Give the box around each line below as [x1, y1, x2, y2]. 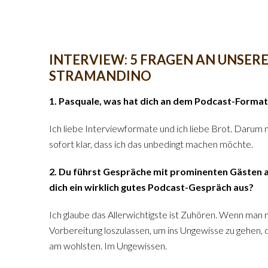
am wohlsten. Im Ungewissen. [49, 240, 167, 251]
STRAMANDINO [49, 68, 151, 84]
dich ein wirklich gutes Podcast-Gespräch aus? [49, 181, 254, 193]
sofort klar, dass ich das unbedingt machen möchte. [49, 138, 253, 150]
